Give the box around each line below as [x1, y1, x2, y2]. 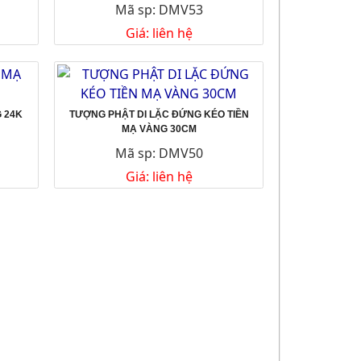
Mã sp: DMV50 [114, 143, 203, 162]
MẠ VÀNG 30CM [121, 122, 197, 135]
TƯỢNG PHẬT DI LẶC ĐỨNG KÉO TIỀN [68, 108, 249, 120]
